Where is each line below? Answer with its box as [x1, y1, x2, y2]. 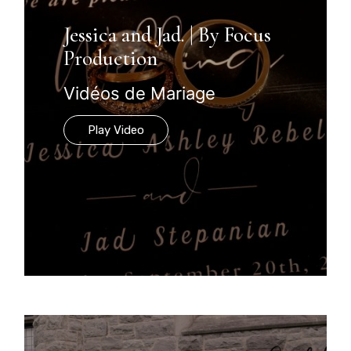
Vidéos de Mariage [63, 82, 216, 103]
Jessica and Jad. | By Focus [63, 21, 272, 48]
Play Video [88, 122, 145, 137]
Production [63, 45, 158, 71]
